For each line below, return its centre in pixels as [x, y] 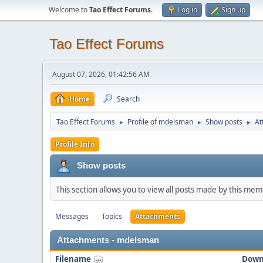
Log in [188, 10]
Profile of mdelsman [160, 122]
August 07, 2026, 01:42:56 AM [101, 74]
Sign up [233, 10]
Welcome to [69, 10]
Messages [72, 216]
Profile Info [75, 144]
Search [128, 99]
